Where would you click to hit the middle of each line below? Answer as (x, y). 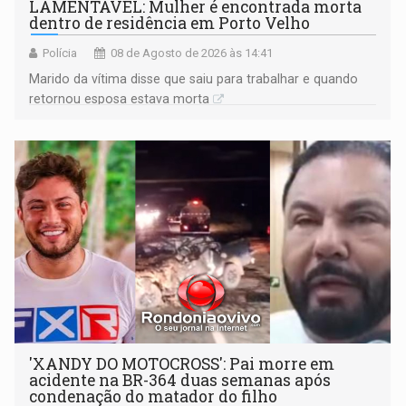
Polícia (60, 53)
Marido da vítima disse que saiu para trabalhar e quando (194, 79)
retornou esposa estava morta (120, 99)
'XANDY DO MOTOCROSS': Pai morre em (182, 364)
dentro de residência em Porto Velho (170, 24)
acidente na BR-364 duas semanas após (180, 381)
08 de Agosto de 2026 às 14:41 (192, 53)
